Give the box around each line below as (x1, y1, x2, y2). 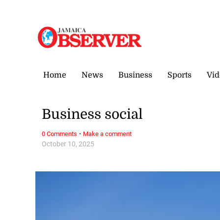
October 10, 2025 (42, 139, 95, 148)
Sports (167, 70, 192, 80)
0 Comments (42, 130, 78, 137)
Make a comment (83, 130, 132, 137)
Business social (42, 107, 143, 123)
